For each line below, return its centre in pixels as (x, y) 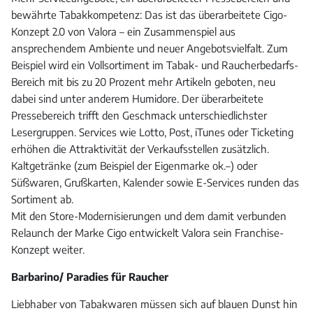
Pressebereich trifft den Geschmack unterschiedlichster (139, 116)
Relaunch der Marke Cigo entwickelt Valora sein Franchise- (147, 233)
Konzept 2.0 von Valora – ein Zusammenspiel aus (123, 32)
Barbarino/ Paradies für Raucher (90, 277)
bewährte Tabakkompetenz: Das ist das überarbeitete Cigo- (149, 15)
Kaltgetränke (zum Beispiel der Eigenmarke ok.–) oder (134, 166)
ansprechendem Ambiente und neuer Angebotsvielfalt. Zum (150, 49)
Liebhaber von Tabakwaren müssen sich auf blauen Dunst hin (154, 304)
